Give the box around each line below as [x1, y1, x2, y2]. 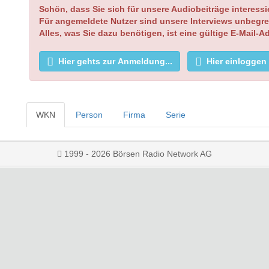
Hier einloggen [207, 56, 267, 66]
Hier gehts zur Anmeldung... [58, 56, 172, 66]
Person [76, 110, 103, 119]
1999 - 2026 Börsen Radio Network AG [62, 149, 212, 159]
